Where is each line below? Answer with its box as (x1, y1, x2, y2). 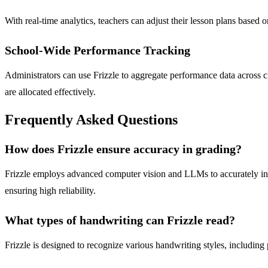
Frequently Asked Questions (5, 112, 178, 128)
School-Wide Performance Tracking (5, 43, 190, 57)
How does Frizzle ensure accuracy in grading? (5, 142, 242, 156)
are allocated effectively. (5, 86, 96, 97)
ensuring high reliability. (5, 185, 96, 196)
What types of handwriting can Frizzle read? (5, 214, 235, 227)
